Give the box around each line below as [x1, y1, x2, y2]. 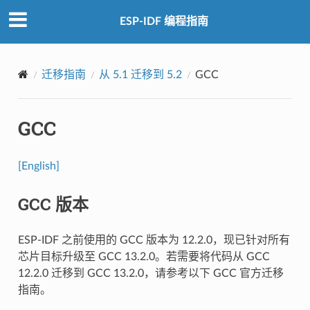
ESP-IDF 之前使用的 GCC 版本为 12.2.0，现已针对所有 [17, 234, 290, 246]
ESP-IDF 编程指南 [120, 16, 208, 28]
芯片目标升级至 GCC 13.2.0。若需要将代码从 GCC [17, 250, 270, 262]
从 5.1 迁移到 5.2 [98, 69, 182, 80]
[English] [17, 160, 60, 172]
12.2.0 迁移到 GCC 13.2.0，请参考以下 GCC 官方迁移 [17, 267, 284, 279]
